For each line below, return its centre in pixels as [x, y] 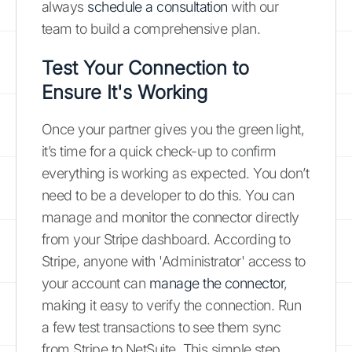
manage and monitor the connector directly [170, 217]
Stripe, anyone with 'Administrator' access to [174, 261]
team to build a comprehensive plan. [151, 29]
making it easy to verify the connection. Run [172, 305]
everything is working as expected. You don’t [176, 173]
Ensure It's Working [125, 92]
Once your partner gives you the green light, [173, 129]
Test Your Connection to [145, 68]
